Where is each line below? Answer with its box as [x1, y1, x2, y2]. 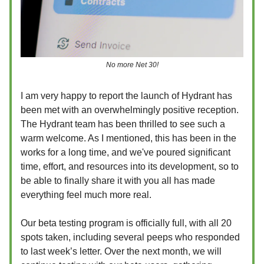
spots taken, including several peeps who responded [21, 232, 240, 242]
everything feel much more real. [21, 189, 151, 200]
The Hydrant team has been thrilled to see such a [21, 118, 225, 129]
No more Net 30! [105, 60, 159, 69]
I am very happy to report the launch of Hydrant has [21, 90, 232, 101]
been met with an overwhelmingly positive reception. [21, 104, 239, 115]
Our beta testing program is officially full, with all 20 [21, 217, 232, 228]
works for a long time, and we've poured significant [21, 147, 230, 157]
